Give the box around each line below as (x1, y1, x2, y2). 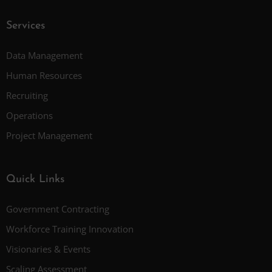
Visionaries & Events (6, 243, 90, 255)
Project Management (6, 129, 92, 141)
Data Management (6, 49, 83, 61)
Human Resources (6, 69, 82, 81)
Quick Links (6, 174, 64, 185)
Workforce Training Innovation (6, 223, 134, 235)
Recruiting (6, 89, 48, 101)
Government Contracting (6, 203, 109, 215)
